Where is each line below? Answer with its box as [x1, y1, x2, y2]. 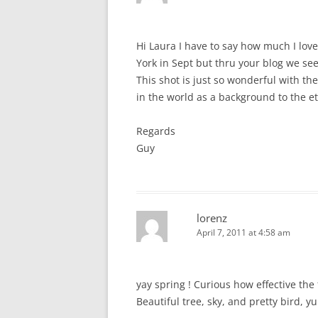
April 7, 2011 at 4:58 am [197, 226, 290, 238]
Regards [136, 124, 175, 138]
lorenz [197, 211, 227, 225]
